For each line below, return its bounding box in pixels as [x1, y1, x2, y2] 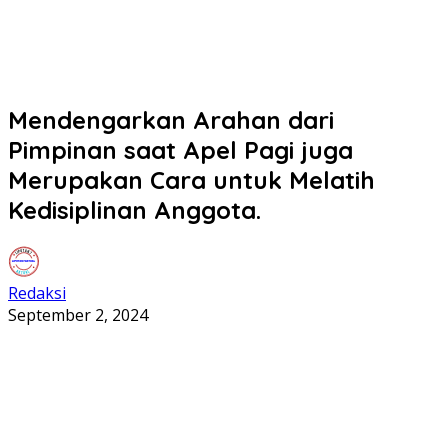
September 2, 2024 [8, 303, 148, 326]
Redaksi [8, 281, 66, 304]
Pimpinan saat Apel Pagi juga [8, 134, 353, 165]
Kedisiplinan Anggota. [8, 194, 261, 225]
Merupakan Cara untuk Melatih [8, 164, 375, 195]
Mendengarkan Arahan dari [8, 104, 334, 135]
